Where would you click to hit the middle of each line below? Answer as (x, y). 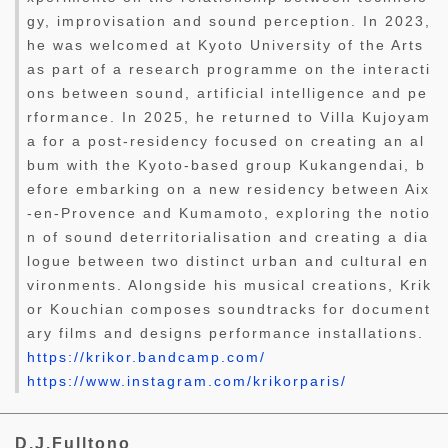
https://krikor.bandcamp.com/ (146, 357)
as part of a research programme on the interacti (229, 69)
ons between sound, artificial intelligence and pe (227, 93)
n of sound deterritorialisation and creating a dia (228, 237)
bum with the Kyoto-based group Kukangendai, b (226, 165)
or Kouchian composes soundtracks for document (229, 309)
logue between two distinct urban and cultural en (228, 261)
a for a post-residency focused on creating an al (226, 141)
